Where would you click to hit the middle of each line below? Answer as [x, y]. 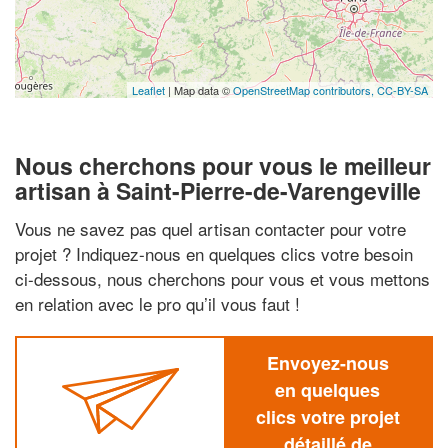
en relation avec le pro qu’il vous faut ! [157, 303]
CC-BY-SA [402, 90]
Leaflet [148, 90]
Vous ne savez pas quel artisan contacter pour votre [210, 228]
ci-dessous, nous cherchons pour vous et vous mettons [222, 278]
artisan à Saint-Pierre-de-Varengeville [218, 190]
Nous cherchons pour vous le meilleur [223, 165]
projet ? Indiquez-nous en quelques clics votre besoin [214, 253]
